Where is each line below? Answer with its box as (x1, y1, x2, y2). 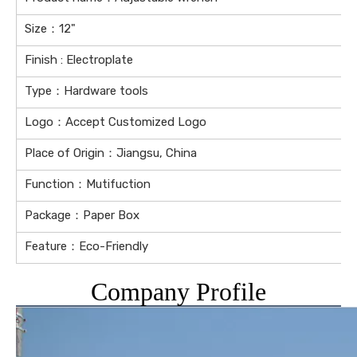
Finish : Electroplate (25, 52, 133, 67)
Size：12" (25, 21, 76, 36)
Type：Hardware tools (25, 83, 148, 98)
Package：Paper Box (25, 207, 139, 222)
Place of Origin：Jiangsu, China (25, 145, 197, 160)
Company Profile (91, 277, 266, 306)
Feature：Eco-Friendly (25, 238, 148, 253)
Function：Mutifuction (25, 176, 151, 191)
